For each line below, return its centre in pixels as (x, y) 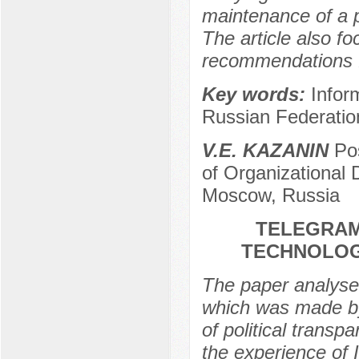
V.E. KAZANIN (265, 151)
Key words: (256, 95)
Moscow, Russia (270, 196)
